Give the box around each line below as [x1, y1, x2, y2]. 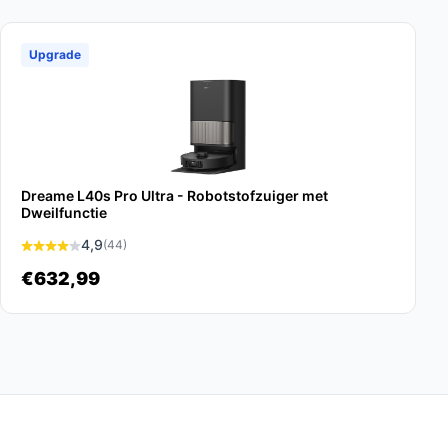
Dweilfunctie [21, 204, 107, 221]
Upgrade [29, 47, 81, 62]
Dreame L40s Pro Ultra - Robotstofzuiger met [21, 187, 328, 204]
